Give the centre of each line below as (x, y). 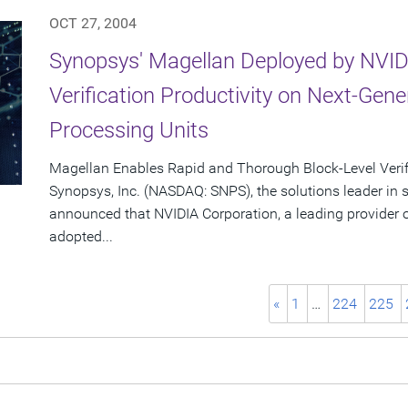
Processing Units (129, 131)
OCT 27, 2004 (93, 24)
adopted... (81, 237)
